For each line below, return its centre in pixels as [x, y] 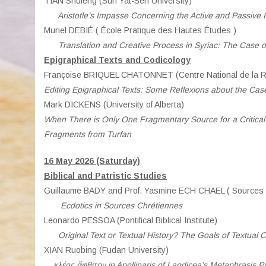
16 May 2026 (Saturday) [92, 161]
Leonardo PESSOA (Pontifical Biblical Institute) [131, 220]
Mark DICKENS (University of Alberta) [114, 104]
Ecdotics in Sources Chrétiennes [113, 205]
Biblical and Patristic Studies [105, 176]
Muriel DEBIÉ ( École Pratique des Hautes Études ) [140, 30]
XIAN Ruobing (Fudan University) [106, 250]
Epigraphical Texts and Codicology [117, 60]
